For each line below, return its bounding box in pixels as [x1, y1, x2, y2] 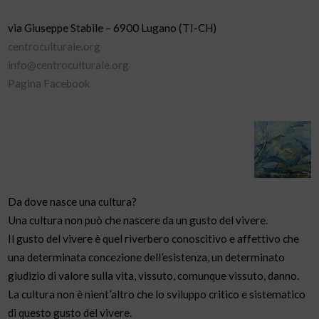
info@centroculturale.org [8, 58, 130, 71]
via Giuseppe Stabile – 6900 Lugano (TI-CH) [8, 21, 217, 34]
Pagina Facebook [8, 76, 91, 90]
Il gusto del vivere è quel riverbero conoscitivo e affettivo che [8, 231, 300, 245]
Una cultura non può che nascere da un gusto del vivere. [8, 213, 268, 226]
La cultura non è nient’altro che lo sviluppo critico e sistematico [8, 287, 306, 300]
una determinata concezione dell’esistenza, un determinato [8, 250, 286, 263]
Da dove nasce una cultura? [8, 194, 137, 208]
